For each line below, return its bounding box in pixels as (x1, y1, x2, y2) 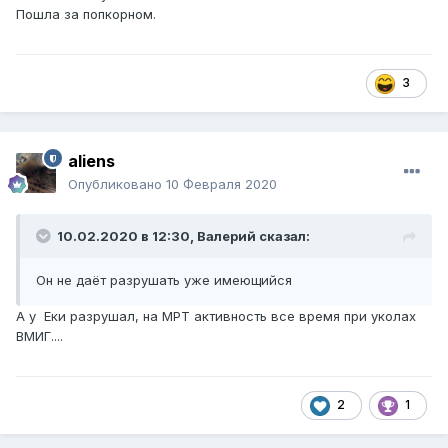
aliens (68, 151, 115, 172)
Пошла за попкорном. (16, 6, 160, 23)
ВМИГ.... (16, 328, 63, 345)
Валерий (197, 228, 256, 245)
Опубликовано (68, 176, 166, 193)
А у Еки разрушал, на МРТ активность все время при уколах (16, 308, 416, 325)
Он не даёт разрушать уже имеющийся (36, 272, 292, 289)
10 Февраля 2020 (166, 176, 277, 193)
